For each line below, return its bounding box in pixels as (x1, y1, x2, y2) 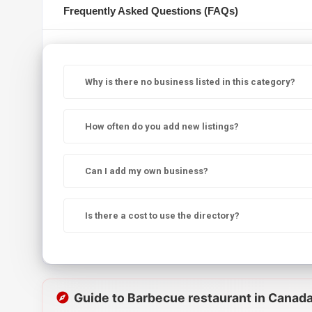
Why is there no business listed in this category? (85, 77, 295, 87)
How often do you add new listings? (85, 121, 239, 132)
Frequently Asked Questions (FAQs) (63, 5, 238, 17)
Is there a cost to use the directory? (85, 210, 240, 221)
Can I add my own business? (85, 166, 208, 176)
